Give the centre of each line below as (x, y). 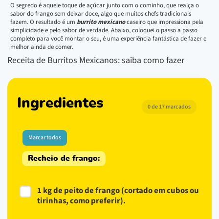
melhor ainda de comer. (42, 47)
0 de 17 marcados (169, 107)
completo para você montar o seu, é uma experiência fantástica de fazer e (108, 38)
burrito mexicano (101, 22)
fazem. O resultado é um (44, 22)
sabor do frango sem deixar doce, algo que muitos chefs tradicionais (101, 13)
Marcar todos (45, 137)
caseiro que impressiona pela (164, 22)
